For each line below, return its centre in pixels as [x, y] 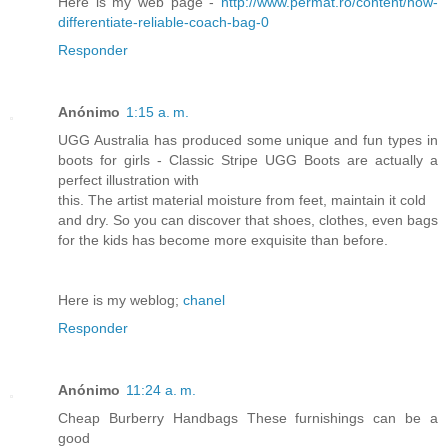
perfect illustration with [128, 180]
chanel [204, 300]
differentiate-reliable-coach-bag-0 [163, 22]
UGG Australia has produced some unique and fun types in [248, 140]
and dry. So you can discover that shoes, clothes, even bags [248, 220]
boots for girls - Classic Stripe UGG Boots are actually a [248, 160]
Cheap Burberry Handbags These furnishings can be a [248, 418]
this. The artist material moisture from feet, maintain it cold [242, 200]
